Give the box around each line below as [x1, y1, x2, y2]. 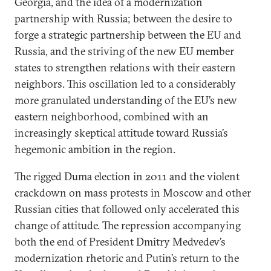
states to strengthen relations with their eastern [15, 60, 236, 74]
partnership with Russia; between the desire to [15, 11, 232, 25]
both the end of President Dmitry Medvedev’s [15, 235, 226, 249]
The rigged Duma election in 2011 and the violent [15, 169, 240, 183]
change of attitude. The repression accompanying [15, 218, 241, 232]
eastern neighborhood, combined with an [15, 109, 209, 123]
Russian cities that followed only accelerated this [15, 202, 240, 216]
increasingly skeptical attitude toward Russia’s [15, 126, 228, 140]
